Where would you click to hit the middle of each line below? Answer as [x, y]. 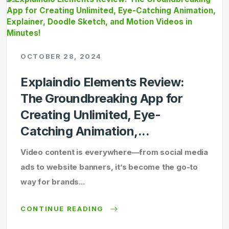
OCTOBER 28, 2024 [61, 56]
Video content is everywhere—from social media [114, 152]
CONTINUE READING [63, 208]
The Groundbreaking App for [101, 98]
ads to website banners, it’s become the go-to [109, 167]
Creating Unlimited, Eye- [90, 115]
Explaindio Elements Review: [102, 82]
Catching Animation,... [85, 131]
